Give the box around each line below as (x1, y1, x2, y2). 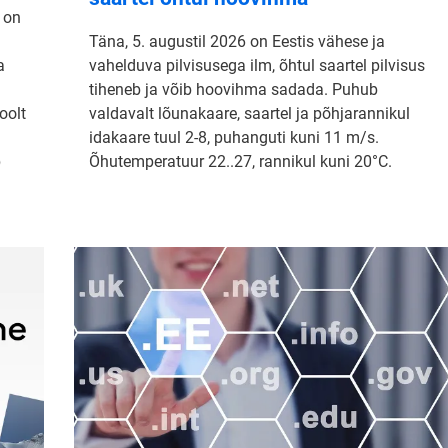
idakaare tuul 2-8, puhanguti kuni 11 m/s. (89, 127, 379, 147)
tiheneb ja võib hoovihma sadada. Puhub (89, 79, 378, 99)
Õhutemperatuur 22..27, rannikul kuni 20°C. (89, 151, 392, 171)
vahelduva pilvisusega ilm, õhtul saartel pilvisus (89, 55, 425, 75)
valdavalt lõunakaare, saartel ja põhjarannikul (89, 103, 410, 123)
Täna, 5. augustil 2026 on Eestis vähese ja (89, 31, 385, 51)
